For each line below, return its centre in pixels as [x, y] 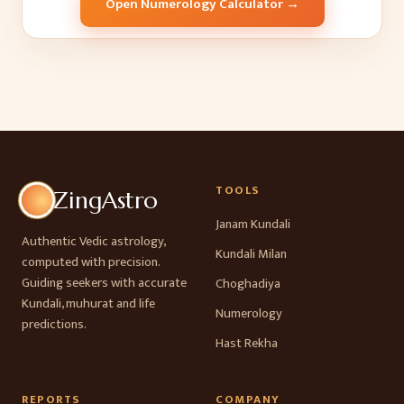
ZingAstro [105, 200]
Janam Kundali [253, 225]
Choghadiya [248, 284]
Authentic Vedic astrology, [93, 242]
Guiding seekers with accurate [104, 283]
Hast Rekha [247, 344]
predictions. [54, 325]
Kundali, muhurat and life [88, 304]
